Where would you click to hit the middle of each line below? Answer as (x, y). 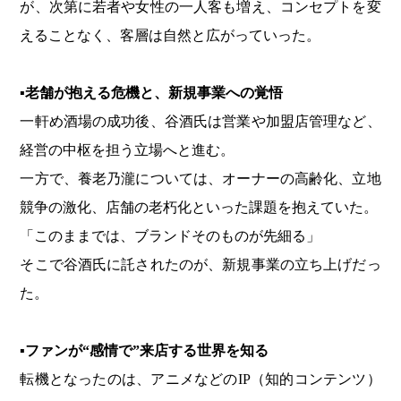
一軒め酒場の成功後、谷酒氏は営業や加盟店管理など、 (200, 122)
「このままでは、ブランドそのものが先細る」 (171, 236)
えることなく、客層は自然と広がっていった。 (171, 36)
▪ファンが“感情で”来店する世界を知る (145, 351)
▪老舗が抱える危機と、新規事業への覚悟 (152, 93)
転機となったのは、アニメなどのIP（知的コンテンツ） (200, 380)
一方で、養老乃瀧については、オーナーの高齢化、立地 (200, 179)
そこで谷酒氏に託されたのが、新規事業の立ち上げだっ (200, 265)
